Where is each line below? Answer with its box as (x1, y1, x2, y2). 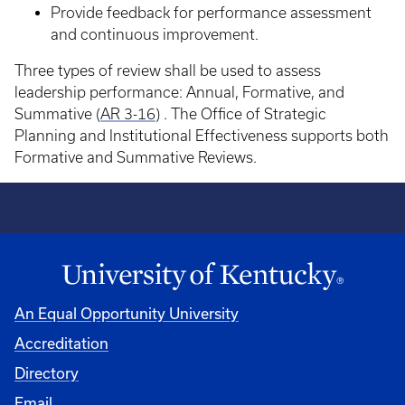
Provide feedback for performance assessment (51, 5, 372, 21)
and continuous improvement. (51, 26, 259, 42)
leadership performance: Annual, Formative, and (14, 84, 344, 100)
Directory (14, 363, 79, 381)
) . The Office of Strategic (155, 106, 326, 122)
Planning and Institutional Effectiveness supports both (14, 127, 389, 144)
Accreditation (14, 334, 108, 352)
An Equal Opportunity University (14, 304, 239, 322)
